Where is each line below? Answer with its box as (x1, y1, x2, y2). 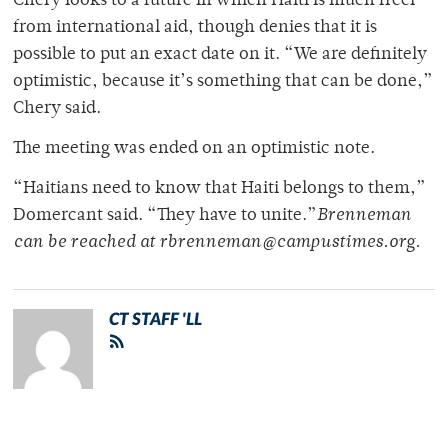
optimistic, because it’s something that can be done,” (13, 73, 433, 92)
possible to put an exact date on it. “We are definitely (13, 46, 427, 65)
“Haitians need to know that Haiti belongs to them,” (13, 180, 426, 199)
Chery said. (13, 100, 101, 119)
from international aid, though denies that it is (13, 19, 377, 38)
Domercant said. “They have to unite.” (13, 207, 317, 226)
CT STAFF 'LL (109, 311, 202, 329)
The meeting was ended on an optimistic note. (13, 140, 375, 159)
